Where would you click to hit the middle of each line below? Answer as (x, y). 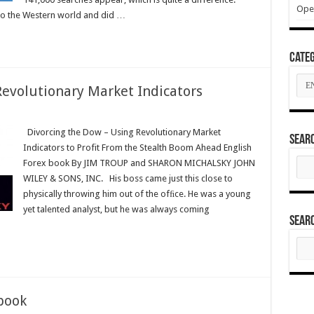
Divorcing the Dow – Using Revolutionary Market (122, 132)
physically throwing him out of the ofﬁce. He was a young (137, 194)
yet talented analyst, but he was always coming (116, 209)
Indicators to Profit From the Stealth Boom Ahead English (137, 148)
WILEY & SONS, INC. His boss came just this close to (128, 178)
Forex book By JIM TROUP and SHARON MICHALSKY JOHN (139, 163)
